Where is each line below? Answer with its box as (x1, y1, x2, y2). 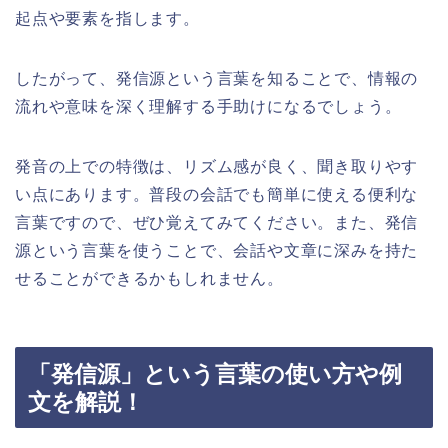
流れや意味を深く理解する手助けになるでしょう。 (15, 97, 402, 115)
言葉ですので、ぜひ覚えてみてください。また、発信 (15, 213, 419, 231)
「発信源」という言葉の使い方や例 (28, 361, 402, 388)
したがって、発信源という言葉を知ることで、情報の (15, 69, 419, 87)
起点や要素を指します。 (15, 9, 200, 27)
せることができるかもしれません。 (15, 269, 284, 287)
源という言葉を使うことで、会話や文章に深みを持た (15, 241, 419, 259)
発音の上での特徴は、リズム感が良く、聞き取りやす (15, 157, 419, 175)
